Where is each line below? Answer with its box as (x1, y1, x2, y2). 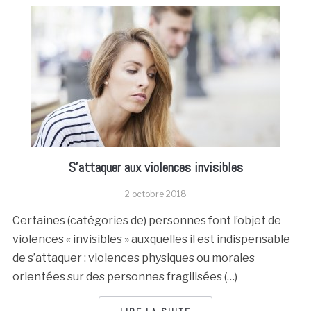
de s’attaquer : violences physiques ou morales (12, 251, 255, 264)
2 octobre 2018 (124, 189, 187, 199)
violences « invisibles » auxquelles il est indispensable (12, 233, 290, 246)
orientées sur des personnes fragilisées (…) (12, 270, 237, 283)
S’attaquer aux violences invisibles (68, 158, 243, 176)
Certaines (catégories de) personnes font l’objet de (12, 214, 281, 227)
